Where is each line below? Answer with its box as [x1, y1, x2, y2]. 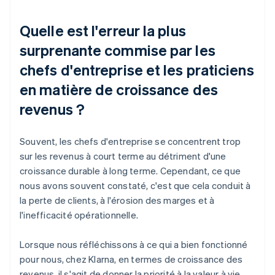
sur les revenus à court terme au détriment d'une [20, 149, 227, 162]
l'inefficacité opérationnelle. [20, 208, 138, 221]
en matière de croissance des [20, 79, 218, 99]
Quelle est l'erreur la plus [20, 20, 186, 40]
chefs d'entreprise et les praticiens [20, 60, 254, 79]
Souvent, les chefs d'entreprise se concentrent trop [20, 134, 241, 147]
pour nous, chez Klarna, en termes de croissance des [20, 252, 243, 265]
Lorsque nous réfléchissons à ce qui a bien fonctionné [20, 238, 248, 250]
